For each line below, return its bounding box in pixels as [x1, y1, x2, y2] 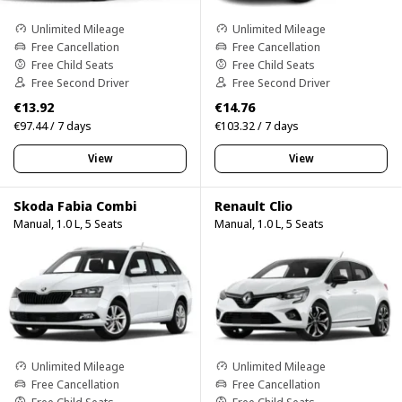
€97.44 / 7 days [13, 117, 92, 134]
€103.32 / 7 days [214, 117, 299, 134]
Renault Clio [214, 196, 293, 214]
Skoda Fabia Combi [13, 196, 136, 214]
